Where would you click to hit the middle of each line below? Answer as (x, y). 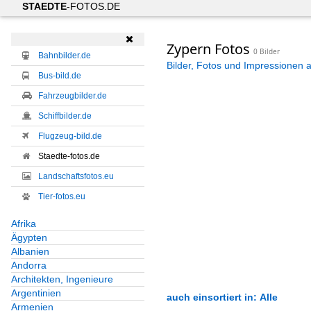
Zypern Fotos (210, 49)
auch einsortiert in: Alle (222, 297)
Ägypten (29, 238)
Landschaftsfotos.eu (76, 177)
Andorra (29, 266)
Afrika (24, 224)
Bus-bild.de (60, 76)
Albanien (30, 252)
